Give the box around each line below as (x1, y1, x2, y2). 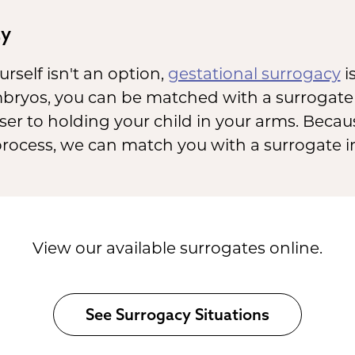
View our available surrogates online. (32, 241, 323, 258)
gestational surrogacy (167, 67, 341, 83)
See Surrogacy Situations (86, 303, 269, 324)
